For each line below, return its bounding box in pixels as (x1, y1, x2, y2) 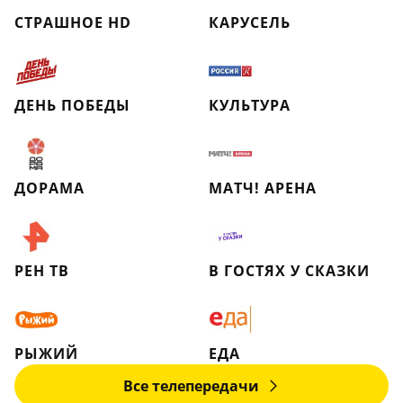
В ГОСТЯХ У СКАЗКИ (209, 261, 370, 281)
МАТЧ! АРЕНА (209, 178, 317, 198)
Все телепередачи (122, 376, 259, 396)
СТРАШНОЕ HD (14, 13, 131, 32)
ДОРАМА (14, 178, 85, 198)
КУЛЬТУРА (209, 95, 291, 115)
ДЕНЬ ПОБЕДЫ (14, 95, 130, 115)
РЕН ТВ (14, 261, 69, 281)
